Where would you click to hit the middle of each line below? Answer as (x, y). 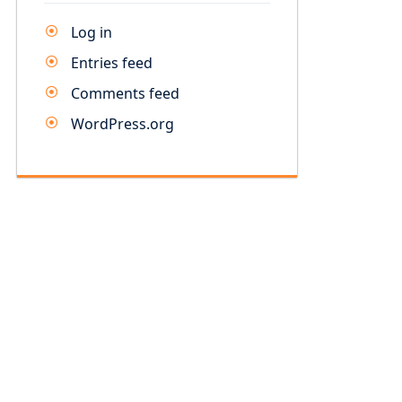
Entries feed (112, 63)
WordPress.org (122, 124)
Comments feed (125, 93)
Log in (92, 32)
